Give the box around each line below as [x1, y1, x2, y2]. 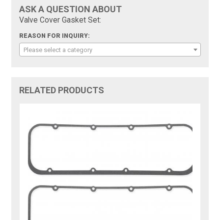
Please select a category [24, 46, 93, 54]
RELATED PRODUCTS [19, 85, 105, 96]
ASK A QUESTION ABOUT [19, 4, 122, 15]
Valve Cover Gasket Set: [19, 16, 102, 25]
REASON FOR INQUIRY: [19, 32, 90, 40]
